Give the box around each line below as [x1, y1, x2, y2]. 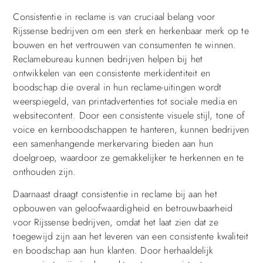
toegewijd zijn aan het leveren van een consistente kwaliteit [13, 230, 249, 244]
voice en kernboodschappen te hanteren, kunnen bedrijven [13, 123, 249, 137]
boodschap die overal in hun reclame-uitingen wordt [13, 80, 222, 95]
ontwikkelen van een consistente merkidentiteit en [13, 66, 211, 80]
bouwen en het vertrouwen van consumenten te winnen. [13, 38, 237, 52]
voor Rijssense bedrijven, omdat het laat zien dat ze [13, 215, 218, 230]
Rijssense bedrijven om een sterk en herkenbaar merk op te [13, 24, 249, 38]
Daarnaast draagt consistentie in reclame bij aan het [13, 187, 217, 201]
